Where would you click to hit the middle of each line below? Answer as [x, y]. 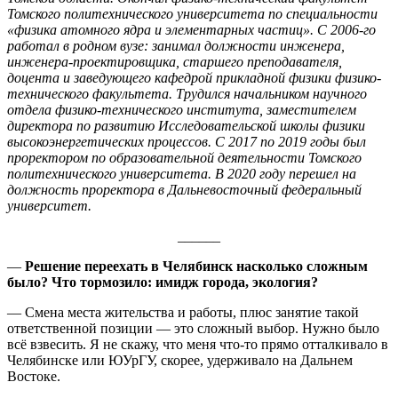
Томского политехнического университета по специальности [192, 13]
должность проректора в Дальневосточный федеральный [184, 189]
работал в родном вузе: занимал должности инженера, [176, 45]
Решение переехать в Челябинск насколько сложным [196, 266]
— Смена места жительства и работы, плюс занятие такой [183, 312]
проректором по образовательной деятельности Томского [184, 157]
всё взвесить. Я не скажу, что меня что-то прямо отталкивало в [198, 344]
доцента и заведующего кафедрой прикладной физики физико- [194, 77]
